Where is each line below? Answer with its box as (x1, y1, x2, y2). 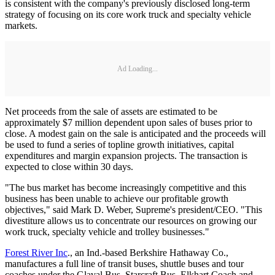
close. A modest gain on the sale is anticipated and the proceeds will (5, 128, 266, 139)
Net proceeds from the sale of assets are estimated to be (5, 106, 217, 117)
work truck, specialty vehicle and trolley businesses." (5, 227, 209, 238)
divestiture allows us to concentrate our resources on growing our (5, 215, 257, 227)
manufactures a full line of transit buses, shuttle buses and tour (5, 258, 244, 269)
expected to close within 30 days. (5, 161, 133, 172)
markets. (5, 20, 37, 31)
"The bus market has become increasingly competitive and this (5, 182, 246, 193)
